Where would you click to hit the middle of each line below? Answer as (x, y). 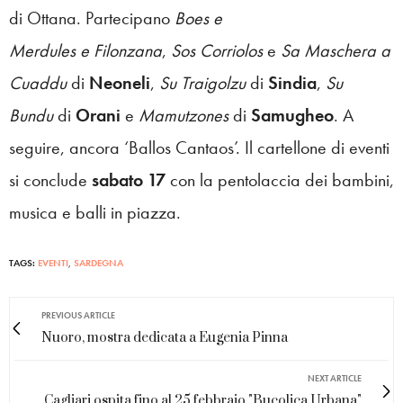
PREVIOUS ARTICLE (78, 315)
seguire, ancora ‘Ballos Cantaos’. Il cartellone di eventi (199, 147)
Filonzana (128, 50)
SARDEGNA (99, 262)
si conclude (50, 179)
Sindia (292, 82)
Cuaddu (40, 82)
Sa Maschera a (336, 50)
